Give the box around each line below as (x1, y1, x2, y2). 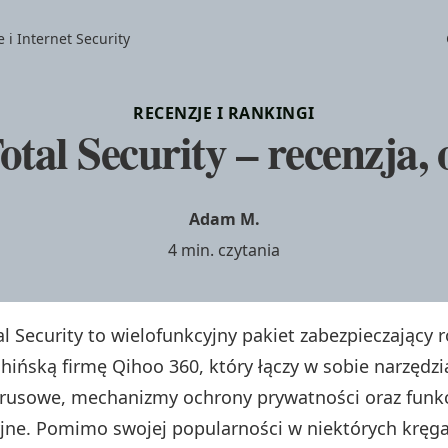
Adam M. (188, 207, 260, 230)
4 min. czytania (168, 238, 280, 261)
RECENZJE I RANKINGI (133, 101, 315, 124)
